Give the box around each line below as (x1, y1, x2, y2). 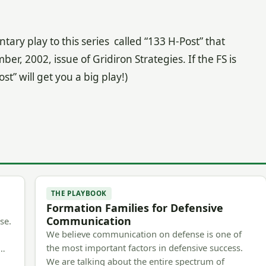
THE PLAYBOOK (50, 189, 107, 198)
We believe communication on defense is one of (46, 228, 242, 240)
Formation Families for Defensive (46, 201, 223, 216)
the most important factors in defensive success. (46, 242, 243, 254)
